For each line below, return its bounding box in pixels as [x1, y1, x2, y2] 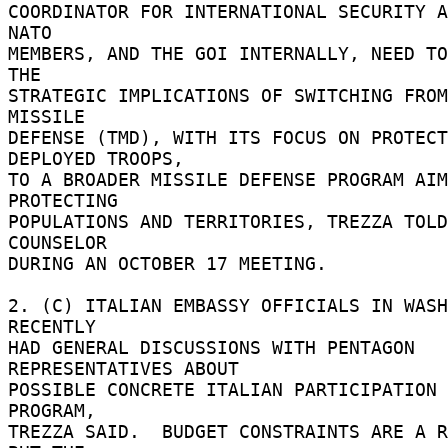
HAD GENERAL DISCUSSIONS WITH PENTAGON [8, 336, 415, 358]
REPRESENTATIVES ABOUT [8, 357, 250, 379]
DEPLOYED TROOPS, [8, 147, 195, 169]
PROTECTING [8, 189, 129, 211]
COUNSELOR [8, 231, 118, 253]
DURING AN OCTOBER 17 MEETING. [8, 252, 338, 274]
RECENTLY [8, 315, 107, 337]
